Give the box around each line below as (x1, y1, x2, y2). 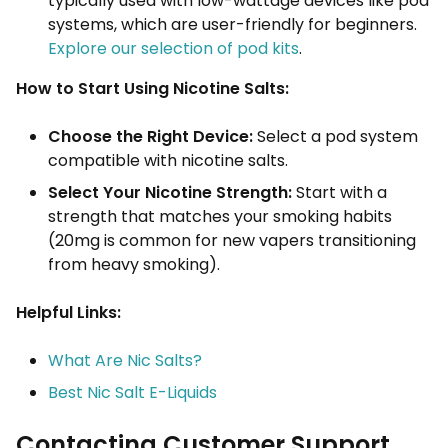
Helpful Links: (16, 301, 121, 324)
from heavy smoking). (48, 253, 220, 276)
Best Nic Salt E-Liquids (48, 381, 217, 404)
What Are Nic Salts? (48, 349, 202, 372)
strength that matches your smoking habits (48, 205, 392, 228)
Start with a (292, 181, 387, 204)
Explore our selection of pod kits (48, 37, 299, 60)
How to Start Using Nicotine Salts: (16, 77, 289, 100)
